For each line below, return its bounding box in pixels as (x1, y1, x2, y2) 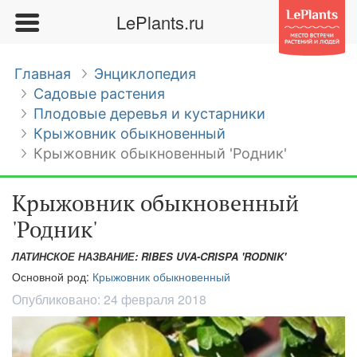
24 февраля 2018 (104, 290, 206, 308)
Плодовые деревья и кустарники (33, 105, 265, 122)
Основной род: (12, 269, 92, 284)
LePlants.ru (116, 10, 204, 34)
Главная (14, 65, 71, 82)
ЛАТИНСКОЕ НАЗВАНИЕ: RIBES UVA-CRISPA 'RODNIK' (12, 249, 286, 264)
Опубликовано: (12, 290, 104, 308)
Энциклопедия (94, 65, 196, 82)
